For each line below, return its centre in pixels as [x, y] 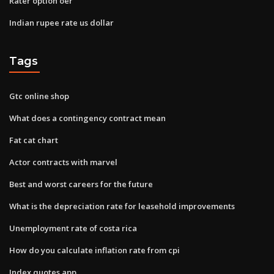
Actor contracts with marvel [63, 162]
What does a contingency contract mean [87, 118]
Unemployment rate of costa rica [73, 228]
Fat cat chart [34, 140]
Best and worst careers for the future [81, 184]
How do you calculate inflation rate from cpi [94, 250]
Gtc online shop [39, 96]
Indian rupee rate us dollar [61, 22]
